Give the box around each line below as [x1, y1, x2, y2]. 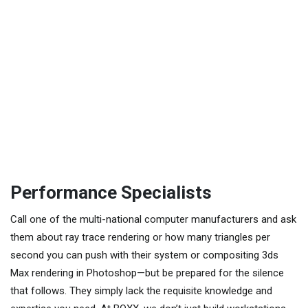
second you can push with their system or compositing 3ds [10, 248, 278, 261]
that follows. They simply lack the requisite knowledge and [10, 284, 272, 297]
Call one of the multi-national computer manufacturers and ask [10, 212, 296, 225]
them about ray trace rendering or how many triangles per [10, 230, 270, 243]
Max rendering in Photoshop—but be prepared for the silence [10, 266, 284, 279]
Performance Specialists [10, 181, 212, 203]
